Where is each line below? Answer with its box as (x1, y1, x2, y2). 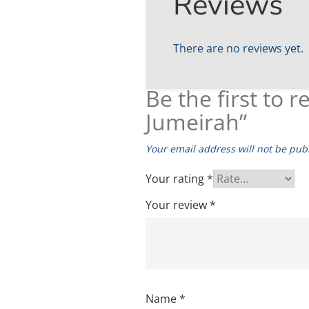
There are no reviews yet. (173, 40, 304, 56)
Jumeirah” (146, 106, 248, 137)
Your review (146, 197, 210, 212)
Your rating (146, 170, 208, 186)
